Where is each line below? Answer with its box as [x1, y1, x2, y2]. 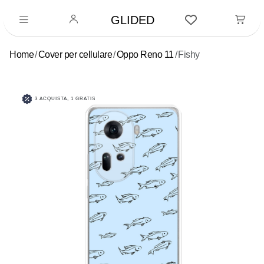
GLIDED [111, 14, 154, 27]
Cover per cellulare [38, 49, 112, 60]
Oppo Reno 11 [116, 49, 174, 60]
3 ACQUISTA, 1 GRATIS [33, 96, 95, 102]
